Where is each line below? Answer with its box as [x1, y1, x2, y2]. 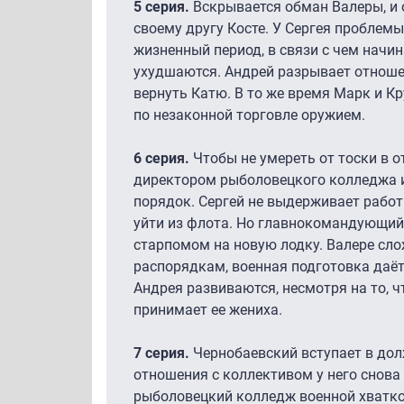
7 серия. [133, 344, 193, 362]
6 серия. [133, 149, 189, 167]
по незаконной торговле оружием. [133, 106, 365, 124]
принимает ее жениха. [133, 300, 282, 318]
